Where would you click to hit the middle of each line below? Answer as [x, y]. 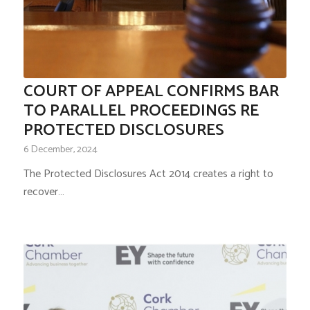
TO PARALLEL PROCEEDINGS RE [141, 111]
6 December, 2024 [60, 150]
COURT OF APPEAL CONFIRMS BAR [151, 92]
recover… [44, 192]
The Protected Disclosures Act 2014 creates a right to [148, 174]
